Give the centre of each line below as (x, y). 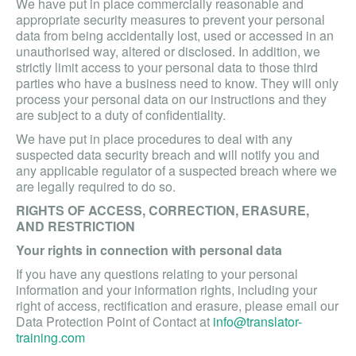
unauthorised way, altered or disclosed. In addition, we (168, 51)
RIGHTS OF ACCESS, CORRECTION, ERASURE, (163, 210)
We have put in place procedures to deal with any (154, 139)
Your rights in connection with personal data (149, 250)
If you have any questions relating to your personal (157, 274)
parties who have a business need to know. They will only (177, 83)
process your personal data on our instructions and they (171, 99)
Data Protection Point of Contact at (114, 321)
